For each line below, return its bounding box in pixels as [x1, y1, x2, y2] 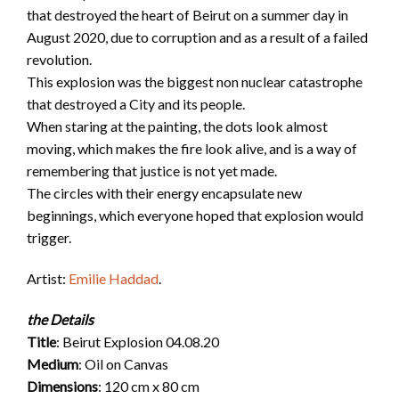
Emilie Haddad [69, 270, 159, 288]
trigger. [27, 229, 71, 247]
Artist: [27, 270, 69, 288]
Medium [27, 354, 78, 372]
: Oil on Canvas [78, 354, 168, 372]
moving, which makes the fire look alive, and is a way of [27, 140, 357, 158]
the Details [27, 310, 94, 328]
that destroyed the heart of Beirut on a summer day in [27, 6, 348, 24]
